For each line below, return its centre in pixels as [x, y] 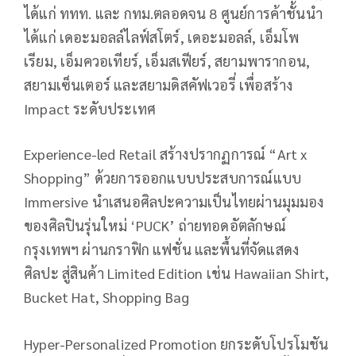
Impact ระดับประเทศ [90, 108]
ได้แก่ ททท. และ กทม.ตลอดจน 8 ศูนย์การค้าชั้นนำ [173, 13]
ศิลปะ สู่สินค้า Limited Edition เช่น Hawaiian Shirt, [177, 273]
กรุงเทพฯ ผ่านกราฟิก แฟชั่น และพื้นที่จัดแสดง [162, 249]
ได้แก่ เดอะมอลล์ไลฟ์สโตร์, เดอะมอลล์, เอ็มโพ [162, 37]
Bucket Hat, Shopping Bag [107, 296]
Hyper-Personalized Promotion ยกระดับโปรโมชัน [176, 343]
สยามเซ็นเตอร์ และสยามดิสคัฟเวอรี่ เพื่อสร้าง [159, 84]
